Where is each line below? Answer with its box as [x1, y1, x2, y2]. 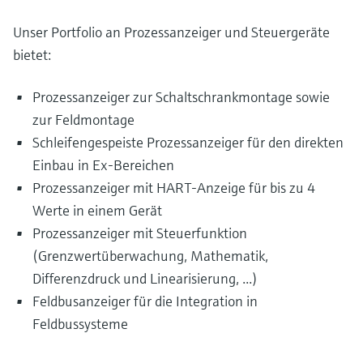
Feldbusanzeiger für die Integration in [32, 292, 258, 311]
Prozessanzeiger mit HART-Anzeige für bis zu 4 [32, 178, 315, 198]
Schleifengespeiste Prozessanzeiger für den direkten [32, 133, 344, 152]
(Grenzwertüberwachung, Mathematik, [32, 246, 268, 266]
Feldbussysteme [32, 314, 128, 334]
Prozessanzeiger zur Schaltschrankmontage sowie [32, 88, 330, 107]
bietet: [13, 45, 51, 65]
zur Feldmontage [32, 110, 135, 130]
